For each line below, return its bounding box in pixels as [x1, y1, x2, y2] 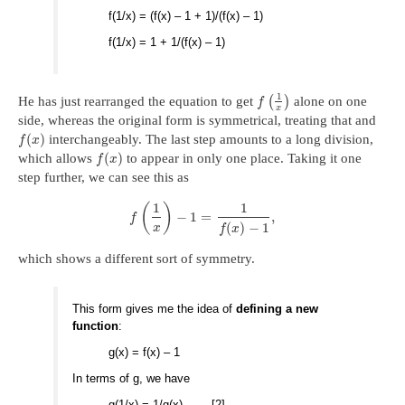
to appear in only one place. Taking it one [123, 150, 363, 165]
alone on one [289, 93, 367, 108]
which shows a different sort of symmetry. [18, 251, 255, 267]
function [72, 319, 119, 334]
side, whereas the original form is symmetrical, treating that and [18, 112, 376, 127]
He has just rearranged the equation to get [18, 93, 257, 108]
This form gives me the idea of [72, 302, 237, 316]
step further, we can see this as [18, 169, 189, 184]
